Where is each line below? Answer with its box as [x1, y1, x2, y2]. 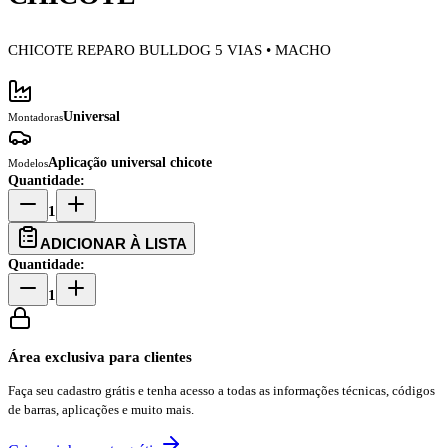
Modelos [8, 157, 48, 169]
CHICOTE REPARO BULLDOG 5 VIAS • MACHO [8, 42, 331, 58]
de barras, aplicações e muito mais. [8, 402, 194, 417]
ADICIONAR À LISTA [40, 235, 187, 252]
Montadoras [8, 111, 63, 123]
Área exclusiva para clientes [8, 349, 192, 365]
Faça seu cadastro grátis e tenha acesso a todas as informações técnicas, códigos [8, 383, 435, 398]
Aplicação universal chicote [48, 155, 212, 170]
